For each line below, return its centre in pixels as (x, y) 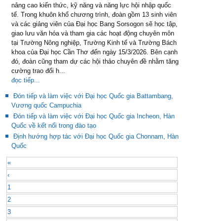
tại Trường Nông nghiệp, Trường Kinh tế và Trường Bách (94, 43)
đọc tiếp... (26, 80)
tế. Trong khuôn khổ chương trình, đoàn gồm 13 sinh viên (94, 15)
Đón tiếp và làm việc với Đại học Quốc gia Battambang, (93, 96)
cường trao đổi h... (38, 71)
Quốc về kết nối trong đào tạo (54, 126)
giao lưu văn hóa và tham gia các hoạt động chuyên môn (93, 33)
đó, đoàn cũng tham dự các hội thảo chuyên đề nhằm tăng (95, 61)
